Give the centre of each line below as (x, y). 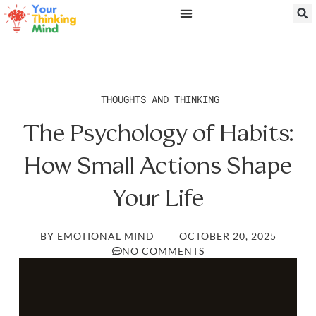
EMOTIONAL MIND (104, 236)
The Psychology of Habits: (158, 133)
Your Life (158, 198)
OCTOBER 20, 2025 (227, 236)
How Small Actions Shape (158, 165)
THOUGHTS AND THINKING (160, 99)
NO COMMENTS (163, 251)
